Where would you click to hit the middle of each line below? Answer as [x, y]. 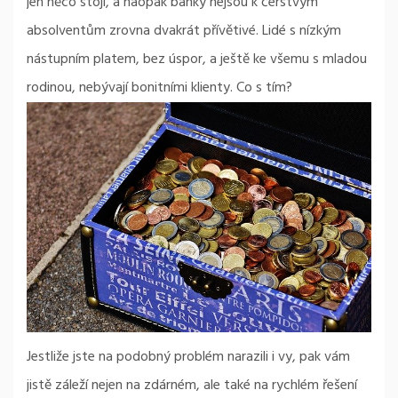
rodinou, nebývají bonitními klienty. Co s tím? [159, 88]
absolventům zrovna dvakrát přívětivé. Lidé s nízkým [184, 32]
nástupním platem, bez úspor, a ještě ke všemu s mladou [197, 60]
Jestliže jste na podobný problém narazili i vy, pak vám [188, 357]
